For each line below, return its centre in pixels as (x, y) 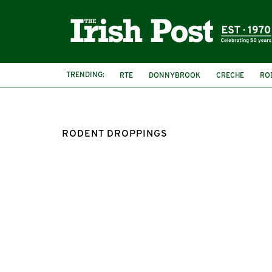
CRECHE (230, 76)
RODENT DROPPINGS (115, 134)
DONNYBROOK (175, 76)
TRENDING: (85, 75)
